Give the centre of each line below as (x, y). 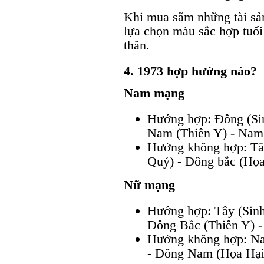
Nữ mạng (149, 184)
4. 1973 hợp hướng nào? (190, 71)
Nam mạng (154, 93)
